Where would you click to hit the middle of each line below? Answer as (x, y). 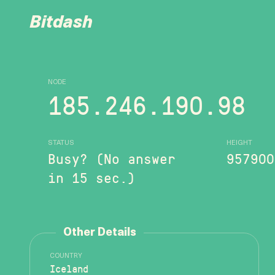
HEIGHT (239, 143)
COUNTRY (66, 256)
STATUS (61, 143)
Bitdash (61, 23)
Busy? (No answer (112, 158)
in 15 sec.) (92, 177)
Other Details (100, 233)
